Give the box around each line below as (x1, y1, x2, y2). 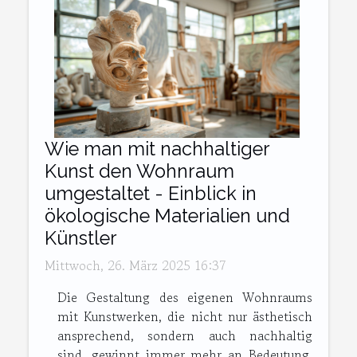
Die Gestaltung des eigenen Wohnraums (57, 288, 312, 308)
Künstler (45, 227, 117, 249)
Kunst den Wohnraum (45, 160, 234, 182)
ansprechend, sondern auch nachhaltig (57, 326, 312, 346)
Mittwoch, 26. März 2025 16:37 (45, 256, 226, 276)
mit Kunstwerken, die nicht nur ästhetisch (57, 307, 312, 327)
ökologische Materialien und (45, 205, 290, 227)
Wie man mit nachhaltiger (45, 138, 269, 160)
